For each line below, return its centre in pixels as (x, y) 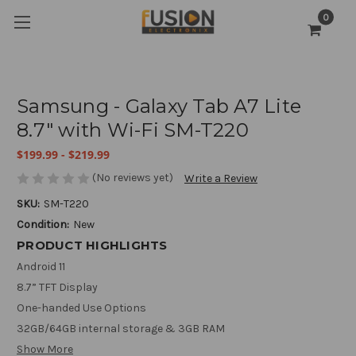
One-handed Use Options (81, 308)
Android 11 (41, 267)
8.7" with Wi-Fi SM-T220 (133, 130)
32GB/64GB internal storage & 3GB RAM (121, 329)
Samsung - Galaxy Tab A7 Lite (159, 106)
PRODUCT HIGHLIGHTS (92, 246)
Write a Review (221, 179)
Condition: (43, 225)
